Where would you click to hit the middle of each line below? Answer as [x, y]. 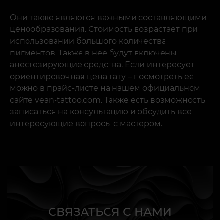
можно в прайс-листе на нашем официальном [105, 88]
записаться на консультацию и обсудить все [101, 112]
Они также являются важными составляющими [108, 18]
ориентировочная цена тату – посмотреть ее [102, 77]
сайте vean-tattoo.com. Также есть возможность [108, 100]
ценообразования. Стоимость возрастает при [104, 29]
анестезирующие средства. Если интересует [102, 65]
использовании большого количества [88, 41]
